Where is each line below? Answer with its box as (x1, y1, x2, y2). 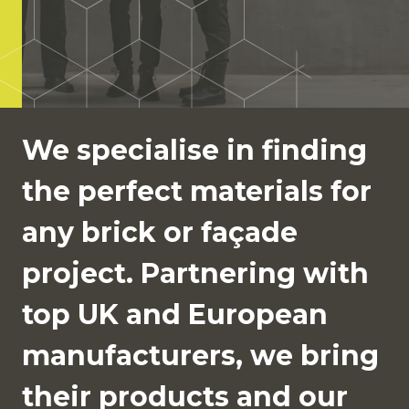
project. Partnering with (22, 257, 369, 290)
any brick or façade (22, 215, 298, 249)
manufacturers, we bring (22, 339, 379, 372)
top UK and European (22, 298, 328, 331)
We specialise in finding (22, 133, 367, 167)
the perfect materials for (22, 174, 372, 208)
